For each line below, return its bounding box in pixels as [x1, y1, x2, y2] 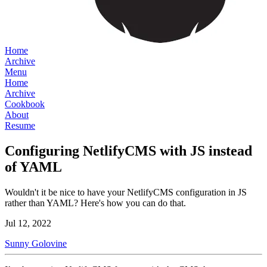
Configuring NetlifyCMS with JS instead [5, 142, 252, 159]
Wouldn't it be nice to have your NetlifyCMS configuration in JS [5, 187, 247, 197]
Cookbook [5, 99, 45, 109]
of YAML [5, 159, 62, 175]
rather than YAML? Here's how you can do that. [5, 197, 186, 208]
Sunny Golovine [5, 238, 67, 249]
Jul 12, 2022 [5, 218, 51, 228]
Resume [5, 120, 35, 131]
